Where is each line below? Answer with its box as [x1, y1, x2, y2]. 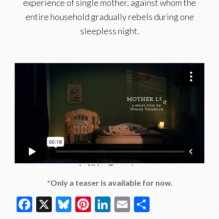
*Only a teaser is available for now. [46, 178, 173, 188]
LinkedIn [110, 195, 168, 214]
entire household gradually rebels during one [25, 11, 194, 22]
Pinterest [91, 195, 153, 214]
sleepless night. [80, 25, 139, 36]
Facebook [32, 195, 97, 214]
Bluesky [71, 195, 125, 214]
